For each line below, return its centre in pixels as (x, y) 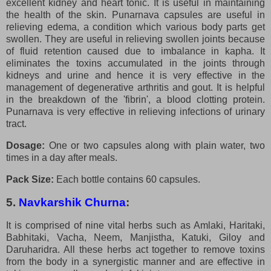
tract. (16, 124)
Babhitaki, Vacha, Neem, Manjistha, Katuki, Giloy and (135, 237)
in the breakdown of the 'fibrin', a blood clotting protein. (135, 100)
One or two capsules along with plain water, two (157, 146)
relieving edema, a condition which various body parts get (135, 27)
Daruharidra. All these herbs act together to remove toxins (135, 249)
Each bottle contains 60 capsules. (128, 180)
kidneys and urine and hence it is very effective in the (135, 76)
